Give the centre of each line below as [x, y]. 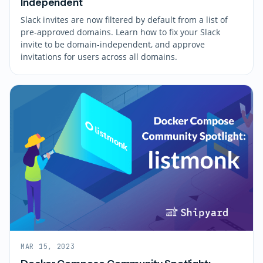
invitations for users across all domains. [99, 56]
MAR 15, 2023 [48, 246]
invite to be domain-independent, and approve [113, 44]
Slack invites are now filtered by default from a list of [124, 19]
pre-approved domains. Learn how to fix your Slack [120, 32]
